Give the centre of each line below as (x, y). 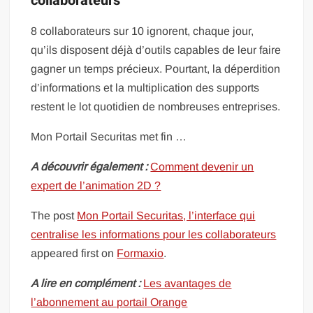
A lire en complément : (86, 283)
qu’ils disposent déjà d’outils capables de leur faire (156, 50)
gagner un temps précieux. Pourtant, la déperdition (156, 69)
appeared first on (74, 253)
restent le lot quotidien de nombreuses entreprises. (156, 107)
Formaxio (140, 253)
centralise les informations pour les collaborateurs (154, 234)
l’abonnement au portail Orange (109, 302)
